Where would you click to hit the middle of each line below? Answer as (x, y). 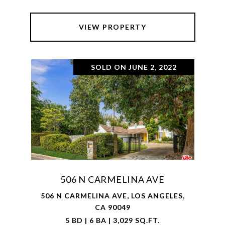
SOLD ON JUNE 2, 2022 (134, 67)
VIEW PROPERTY (113, 27)
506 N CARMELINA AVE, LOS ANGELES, (113, 196)
